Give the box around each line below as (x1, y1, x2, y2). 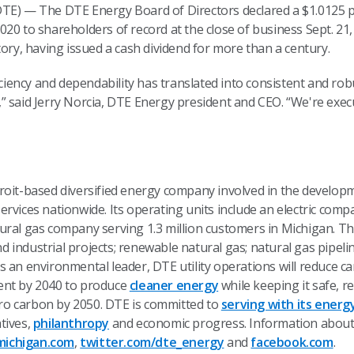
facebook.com (250, 333, 333, 351)
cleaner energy (129, 277, 219, 294)
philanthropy (32, 314, 110, 332)
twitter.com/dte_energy (80, 333, 224, 351)
